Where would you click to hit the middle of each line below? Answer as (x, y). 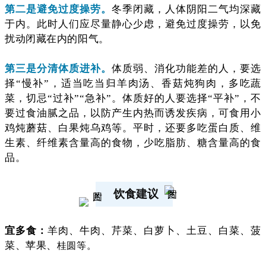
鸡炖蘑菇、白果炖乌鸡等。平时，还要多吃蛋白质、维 (133, 128)
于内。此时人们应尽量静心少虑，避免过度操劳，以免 (133, 24)
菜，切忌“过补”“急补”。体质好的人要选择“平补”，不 (133, 98)
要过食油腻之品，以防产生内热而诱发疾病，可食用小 (133, 113)
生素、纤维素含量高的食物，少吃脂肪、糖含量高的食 (133, 142)
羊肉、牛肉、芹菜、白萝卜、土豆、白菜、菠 (155, 230)
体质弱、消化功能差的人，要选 (187, 68)
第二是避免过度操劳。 (58, 9)
